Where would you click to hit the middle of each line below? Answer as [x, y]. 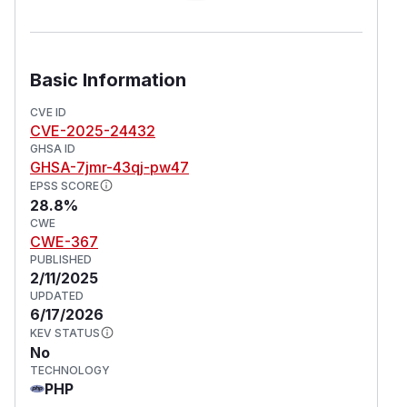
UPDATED [57, 295]
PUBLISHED [61, 259]
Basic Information [108, 79]
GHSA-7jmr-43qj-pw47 [109, 167]
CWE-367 [64, 241]
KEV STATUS [65, 333]
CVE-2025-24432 [93, 130]
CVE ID [48, 112]
